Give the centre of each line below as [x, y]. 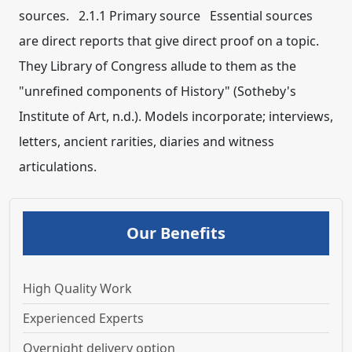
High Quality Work [77, 289]
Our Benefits [176, 233]
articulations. [58, 167]
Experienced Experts [83, 319]
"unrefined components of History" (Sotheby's [158, 91]
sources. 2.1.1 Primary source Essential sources [166, 16]
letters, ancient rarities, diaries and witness [147, 141]
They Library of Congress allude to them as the [158, 66]
